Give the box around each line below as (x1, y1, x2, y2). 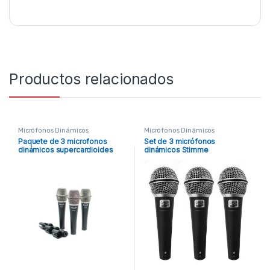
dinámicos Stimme (143, 145, 209, 155)
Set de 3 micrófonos (143, 137, 216, 146)
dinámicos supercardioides (17, 145, 113, 155)
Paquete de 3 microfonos (17, 137, 107, 146)
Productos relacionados (9, 70, 174, 89)
